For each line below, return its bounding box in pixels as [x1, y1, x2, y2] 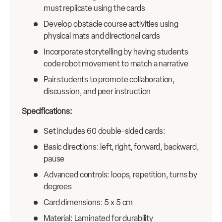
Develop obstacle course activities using [44, 19, 179, 29]
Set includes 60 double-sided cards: [44, 126, 166, 136]
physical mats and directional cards [44, 31, 160, 41]
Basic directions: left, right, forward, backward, [44, 142, 199, 152]
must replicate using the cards [44, 3, 145, 13]
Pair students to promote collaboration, [44, 75, 175, 85]
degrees [44, 182, 72, 192]
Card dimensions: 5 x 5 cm [44, 198, 133, 208]
